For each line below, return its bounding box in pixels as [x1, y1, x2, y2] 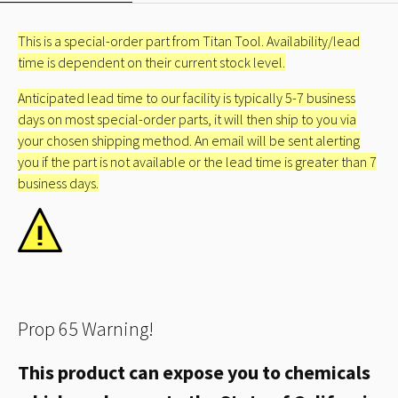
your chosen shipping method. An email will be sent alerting [18, 131, 360, 150]
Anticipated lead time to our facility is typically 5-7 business [18, 89, 355, 107]
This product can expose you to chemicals [18, 360, 370, 386]
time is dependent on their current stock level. [18, 53, 285, 72]
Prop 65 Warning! [18, 316, 154, 342]
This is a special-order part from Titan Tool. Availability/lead [18, 32, 360, 51]
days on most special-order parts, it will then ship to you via [18, 110, 356, 129]
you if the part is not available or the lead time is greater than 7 [18, 153, 377, 171]
